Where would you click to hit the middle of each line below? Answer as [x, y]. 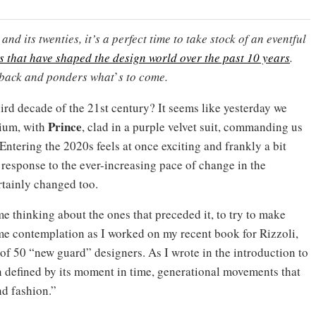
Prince [65, 126]
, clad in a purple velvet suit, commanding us [192, 126]
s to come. [143, 76]
